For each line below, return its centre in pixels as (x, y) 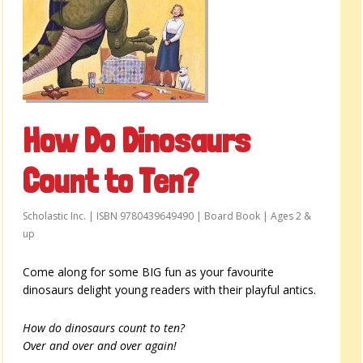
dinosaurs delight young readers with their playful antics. (169, 290)
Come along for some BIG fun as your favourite (148, 272)
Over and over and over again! (100, 346)
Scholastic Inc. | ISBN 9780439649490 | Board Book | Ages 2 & (167, 216)
